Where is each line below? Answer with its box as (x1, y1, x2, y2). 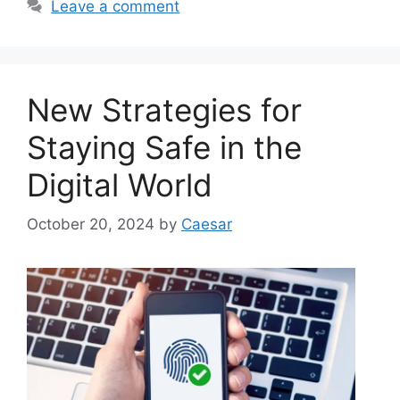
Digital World (27, 165, 212, 204)
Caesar (181, 215, 232, 233)
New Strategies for (27, 90, 302, 129)
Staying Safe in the (27, 128, 302, 166)
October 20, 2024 (27, 215, 154, 233)
